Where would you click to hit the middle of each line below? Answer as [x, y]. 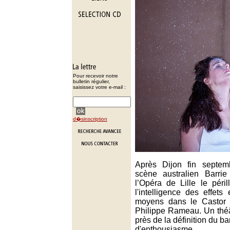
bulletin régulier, [91, 81]
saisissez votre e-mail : [99, 87]
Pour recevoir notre [95, 76]
